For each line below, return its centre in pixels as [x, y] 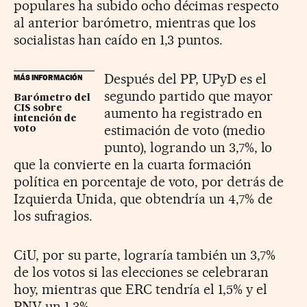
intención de [45, 118]
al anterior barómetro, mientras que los [135, 22]
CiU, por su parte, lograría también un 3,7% [145, 255]
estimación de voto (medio [185, 130]
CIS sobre [38, 108]
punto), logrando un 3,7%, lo [188, 147]
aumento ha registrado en [183, 113]
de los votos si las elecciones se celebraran [142, 272]
